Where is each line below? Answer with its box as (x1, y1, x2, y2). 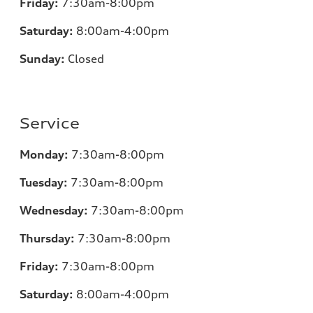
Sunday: (20, 52, 65, 66)
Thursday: (20, 231, 75, 246)
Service (20, 115, 80, 133)
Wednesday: (20, 203, 88, 218)
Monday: (20, 147, 68, 162)
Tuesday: (20, 175, 68, 190)
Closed (68, 52, 104, 66)
